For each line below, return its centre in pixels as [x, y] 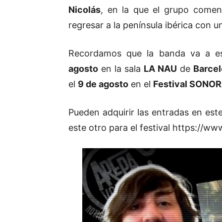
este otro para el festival [120, 127]
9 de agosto [103, 84]
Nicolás [84, 9]
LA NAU [161, 68]
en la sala [121, 68]
